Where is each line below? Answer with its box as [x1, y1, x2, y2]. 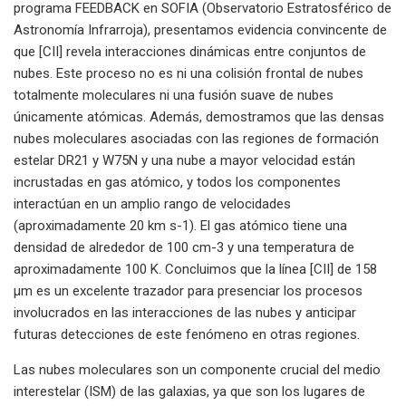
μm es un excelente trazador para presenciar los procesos [14, 282, 362, 299]
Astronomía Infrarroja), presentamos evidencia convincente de [14, 21, 387, 38]
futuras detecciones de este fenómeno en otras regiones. [14, 325, 360, 343]
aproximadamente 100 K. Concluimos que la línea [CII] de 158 [14, 260, 377, 277]
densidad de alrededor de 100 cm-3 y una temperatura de [14, 238, 354, 256]
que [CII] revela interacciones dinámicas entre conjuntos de [14, 43, 366, 60]
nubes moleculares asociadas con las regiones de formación [14, 130, 379, 147]
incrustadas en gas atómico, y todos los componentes [14, 173, 341, 190]
